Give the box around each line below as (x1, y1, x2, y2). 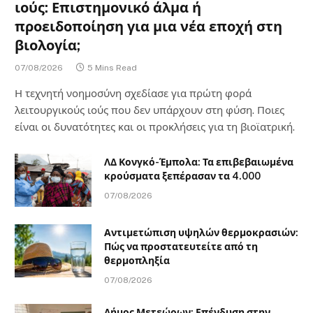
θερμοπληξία (104, 254, 170, 266)
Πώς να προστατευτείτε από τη (104, 240, 258, 252)
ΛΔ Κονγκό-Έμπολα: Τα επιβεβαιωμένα (104, 156, 293, 168)
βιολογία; (15, 36, 80, 54)
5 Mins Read (87, 62, 137, 73)
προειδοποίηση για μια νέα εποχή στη (15, 17, 282, 35)
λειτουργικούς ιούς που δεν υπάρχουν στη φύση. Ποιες (15, 103, 284, 116)
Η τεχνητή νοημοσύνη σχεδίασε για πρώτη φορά (15, 87, 252, 99)
